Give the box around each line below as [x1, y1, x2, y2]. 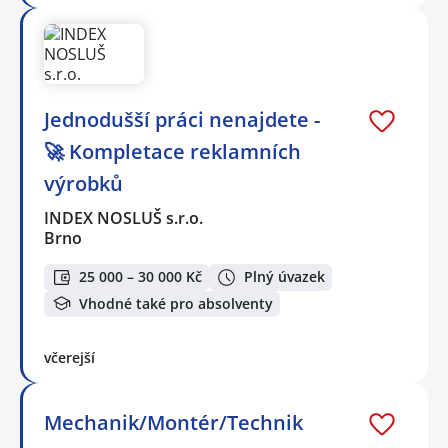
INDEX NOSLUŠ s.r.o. [44, 206, 205, 229]
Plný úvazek [244, 267, 325, 287]
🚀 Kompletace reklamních [44, 137, 301, 165]
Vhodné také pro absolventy [79, 293, 273, 313]
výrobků [44, 169, 123, 197]
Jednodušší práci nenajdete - [44, 105, 320, 133]
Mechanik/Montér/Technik [44, 409, 303, 437]
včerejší [44, 348, 95, 368]
